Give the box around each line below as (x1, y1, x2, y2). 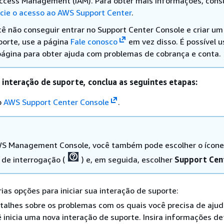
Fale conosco (70, 36, 117, 46)
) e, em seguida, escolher (81, 154, 174, 164)
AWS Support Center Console (3, 97, 109, 107)
